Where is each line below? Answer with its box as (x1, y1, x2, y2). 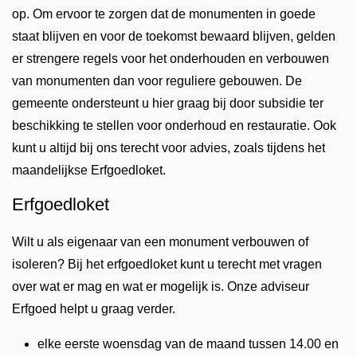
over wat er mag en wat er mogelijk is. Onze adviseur (12, 280, 309, 294)
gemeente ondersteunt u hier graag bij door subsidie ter (12, 96, 324, 111)
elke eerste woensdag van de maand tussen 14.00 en (37, 337, 339, 351)
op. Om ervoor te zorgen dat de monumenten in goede (12, 7, 316, 22)
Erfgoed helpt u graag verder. (12, 302, 175, 316)
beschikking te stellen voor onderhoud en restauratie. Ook (12, 119, 336, 133)
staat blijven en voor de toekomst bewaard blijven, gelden (12, 29, 335, 44)
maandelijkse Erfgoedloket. (12, 163, 166, 178)
